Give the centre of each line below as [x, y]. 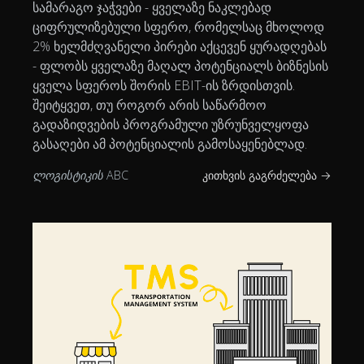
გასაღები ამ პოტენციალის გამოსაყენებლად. [170, 144]
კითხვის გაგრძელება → [267, 175]
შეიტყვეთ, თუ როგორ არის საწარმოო [149, 105]
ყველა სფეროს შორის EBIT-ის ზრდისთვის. [164, 86]
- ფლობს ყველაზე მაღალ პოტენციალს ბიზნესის [180, 66]
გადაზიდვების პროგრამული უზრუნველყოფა [171, 125]
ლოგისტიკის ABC [80, 175]
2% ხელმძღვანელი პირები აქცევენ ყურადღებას [180, 47]
